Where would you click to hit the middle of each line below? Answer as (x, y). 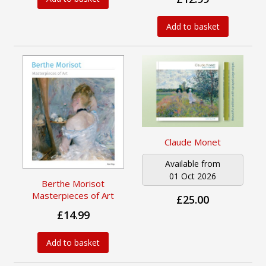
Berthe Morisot (73, 183)
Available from (193, 164)
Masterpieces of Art (73, 195)
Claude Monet (193, 142)
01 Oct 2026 (193, 176)
